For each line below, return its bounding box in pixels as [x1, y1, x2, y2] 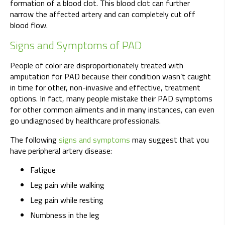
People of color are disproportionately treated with [10, 59, 183, 72]
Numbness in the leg [30, 209, 99, 221]
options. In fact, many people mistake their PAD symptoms [10, 92, 212, 105]
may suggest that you [130, 134, 209, 146]
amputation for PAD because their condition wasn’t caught [10, 70, 211, 83]
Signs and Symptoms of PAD [10, 37, 142, 54]
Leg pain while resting [30, 194, 103, 206]
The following [10, 134, 59, 146]
